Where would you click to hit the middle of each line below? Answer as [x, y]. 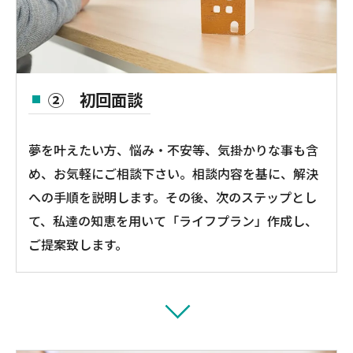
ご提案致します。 [78, 244]
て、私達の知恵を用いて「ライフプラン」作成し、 [173, 220]
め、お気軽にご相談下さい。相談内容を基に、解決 [173, 173]
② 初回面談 [95, 99]
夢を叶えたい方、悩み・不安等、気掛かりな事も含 [173, 149]
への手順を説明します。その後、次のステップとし [173, 197]
